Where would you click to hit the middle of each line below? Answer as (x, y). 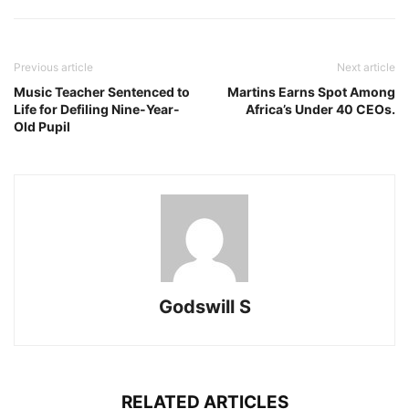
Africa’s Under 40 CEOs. (320, 110)
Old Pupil (42, 127)
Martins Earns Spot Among (311, 92)
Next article (366, 68)
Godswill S (204, 307)
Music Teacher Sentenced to (102, 92)
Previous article (53, 68)
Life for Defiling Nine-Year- (97, 110)
